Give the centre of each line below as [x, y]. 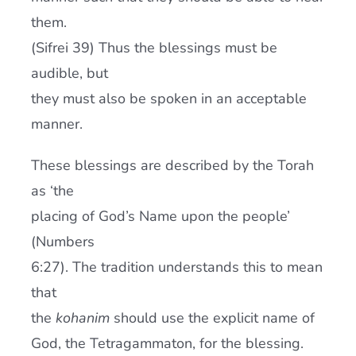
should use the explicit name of [212, 318]
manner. [56, 124]
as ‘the [52, 191]
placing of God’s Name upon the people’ [160, 216]
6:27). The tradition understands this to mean [176, 267]
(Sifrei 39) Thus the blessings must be [154, 48]
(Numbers [62, 242]
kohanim [82, 318]
